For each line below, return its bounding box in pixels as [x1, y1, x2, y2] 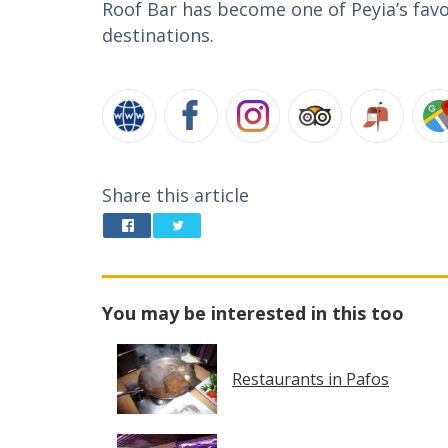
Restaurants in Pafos [232, 368, 389, 390]
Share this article [102, 183, 249, 207]
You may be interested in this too [102, 301, 404, 325]
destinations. [102, 23, 214, 47]
